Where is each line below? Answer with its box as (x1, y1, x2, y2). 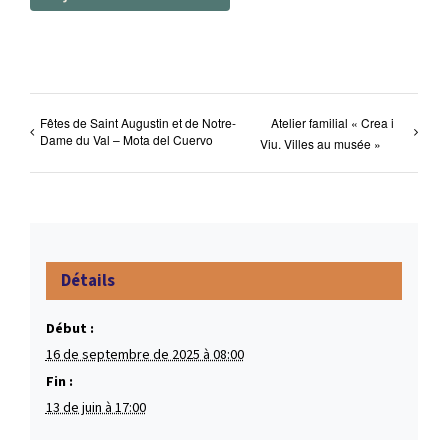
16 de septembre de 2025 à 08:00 (45, 345, 244, 366)
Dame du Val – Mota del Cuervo (40, 131, 213, 148)
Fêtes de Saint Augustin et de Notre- (40, 114, 236, 131)
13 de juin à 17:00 (45, 398, 146, 419)
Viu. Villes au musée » (259, 134, 381, 152)
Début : (45, 319, 94, 340)
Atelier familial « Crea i (270, 114, 394, 131)
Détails (60, 269, 115, 294)
